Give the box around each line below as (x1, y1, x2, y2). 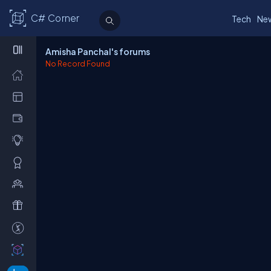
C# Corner (30, 12, 80, 24)
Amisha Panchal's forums (45, 46, 150, 57)
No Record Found (45, 59, 110, 68)
